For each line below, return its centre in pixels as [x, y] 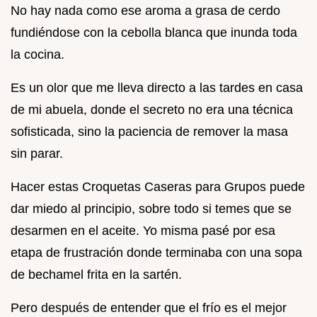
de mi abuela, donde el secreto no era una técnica [152, 109]
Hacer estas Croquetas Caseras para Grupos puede [158, 186]
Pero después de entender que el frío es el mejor [149, 307]
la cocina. [38, 54]
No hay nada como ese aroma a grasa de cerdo [145, 10]
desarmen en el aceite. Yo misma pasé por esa [143, 230]
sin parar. [37, 153]
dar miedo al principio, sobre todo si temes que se [151, 208]
